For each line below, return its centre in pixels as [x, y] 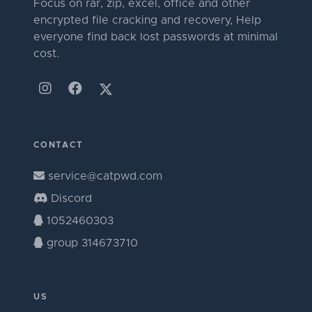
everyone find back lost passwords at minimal [156, 37]
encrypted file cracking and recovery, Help [147, 20]
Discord [71, 198]
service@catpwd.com [105, 176]
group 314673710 [91, 243]
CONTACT [58, 145]
